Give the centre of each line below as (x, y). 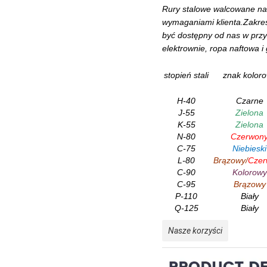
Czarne (249, 100)
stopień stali (186, 75)
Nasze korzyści (195, 230)
